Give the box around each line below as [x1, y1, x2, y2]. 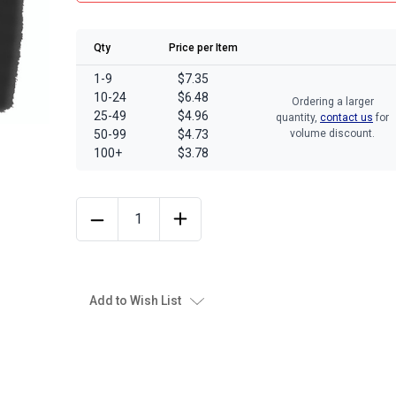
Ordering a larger [291, 95, 374, 108]
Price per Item [169, 41, 238, 54]
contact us [320, 111, 373, 124]
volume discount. [290, 127, 375, 140]
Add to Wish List [89, 293, 181, 308]
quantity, [276, 111, 320, 124]
